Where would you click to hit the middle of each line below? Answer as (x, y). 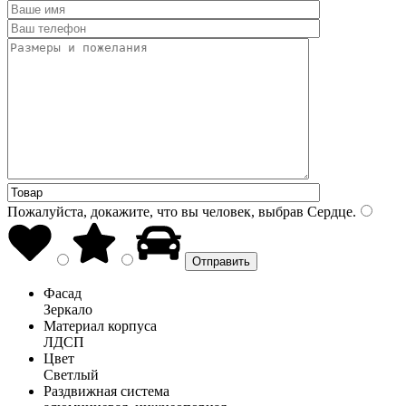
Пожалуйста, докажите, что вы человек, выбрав (155, 211)
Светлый (71, 374)
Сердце (328, 211)
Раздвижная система (106, 391)
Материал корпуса (100, 325)
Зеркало (68, 309)
